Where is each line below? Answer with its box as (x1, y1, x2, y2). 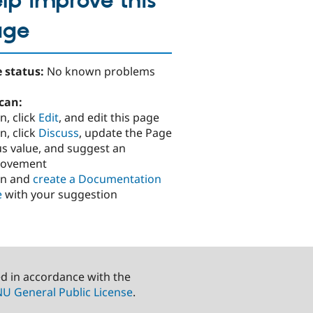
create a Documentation (33, 171, 161, 187)
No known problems (47, 64, 155, 80)
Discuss (38, 125, 79, 141)
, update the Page (79, 125, 172, 141)
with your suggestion (2, 187, 117, 203)
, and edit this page (59, 110, 159, 126)
